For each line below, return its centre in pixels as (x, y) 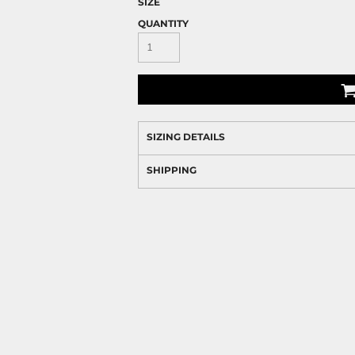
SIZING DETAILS (186, 137)
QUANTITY (163, 23)
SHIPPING (172, 170)
